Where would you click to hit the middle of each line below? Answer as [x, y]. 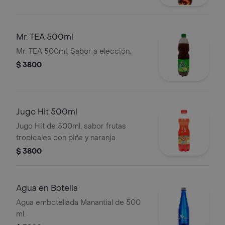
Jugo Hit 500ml [47, 112]
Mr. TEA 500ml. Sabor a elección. [74, 51]
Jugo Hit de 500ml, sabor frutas [71, 126]
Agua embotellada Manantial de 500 [78, 203]
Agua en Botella [47, 188]
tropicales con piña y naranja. [67, 138]
